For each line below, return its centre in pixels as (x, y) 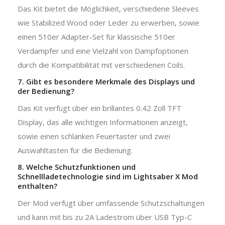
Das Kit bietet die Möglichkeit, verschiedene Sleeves (108, 8)
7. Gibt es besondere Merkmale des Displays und (106, 81)
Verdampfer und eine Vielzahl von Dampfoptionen (103, 50)
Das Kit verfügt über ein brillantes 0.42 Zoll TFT (99, 108)
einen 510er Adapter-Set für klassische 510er (96, 36)
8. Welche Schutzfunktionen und (77, 166)
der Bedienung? (46, 91)
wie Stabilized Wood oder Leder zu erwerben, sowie (108, 22)
